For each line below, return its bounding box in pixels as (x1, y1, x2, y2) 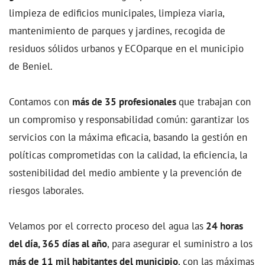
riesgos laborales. (9, 183, 84, 197)
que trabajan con (179, 94, 251, 108)
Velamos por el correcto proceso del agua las (9, 218, 203, 232)
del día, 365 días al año (9, 236, 107, 250)
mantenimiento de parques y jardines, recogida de (9, 23, 225, 37)
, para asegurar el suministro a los (107, 236, 253, 250)
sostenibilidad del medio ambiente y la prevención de (9, 165, 242, 179)
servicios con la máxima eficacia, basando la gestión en (9, 130, 247, 144)
